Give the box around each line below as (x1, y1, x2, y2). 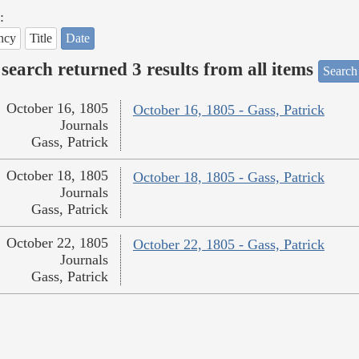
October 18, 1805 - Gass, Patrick (132, 169, 325, 186)
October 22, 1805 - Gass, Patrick (132, 236, 325, 253)
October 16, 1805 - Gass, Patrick (132, 102, 325, 119)
